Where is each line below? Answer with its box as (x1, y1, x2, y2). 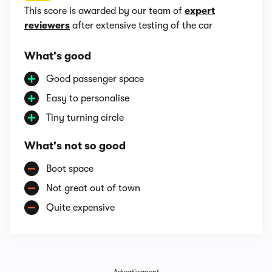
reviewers (24, 20, 70, 31)
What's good (24, 50, 91, 62)
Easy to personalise (46, 93, 129, 104)
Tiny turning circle (46, 112, 124, 123)
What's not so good (24, 140, 126, 152)
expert (185, 5, 215, 16)
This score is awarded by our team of (24, 5, 185, 16)
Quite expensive (46, 202, 115, 213)
